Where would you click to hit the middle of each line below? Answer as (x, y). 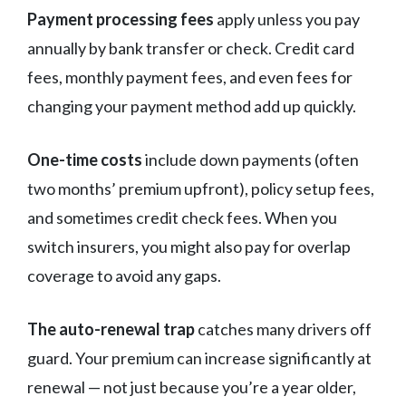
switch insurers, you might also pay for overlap (189, 247)
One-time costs (85, 160)
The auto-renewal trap (111, 329)
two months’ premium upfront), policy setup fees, (201, 189)
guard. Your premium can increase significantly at (199, 358)
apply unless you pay (287, 19)
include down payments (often (251, 160)
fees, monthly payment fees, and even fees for (190, 77)
